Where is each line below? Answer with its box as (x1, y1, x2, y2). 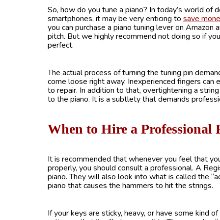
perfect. (48, 40, 74, 51)
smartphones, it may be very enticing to (48, 13, 183, 24)
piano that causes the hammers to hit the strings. (48, 180, 213, 191)
